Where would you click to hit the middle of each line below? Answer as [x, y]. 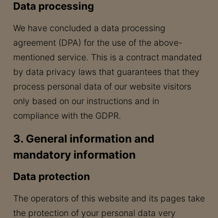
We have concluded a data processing [89, 28]
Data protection [51, 176]
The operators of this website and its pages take [109, 198]
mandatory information [74, 154]
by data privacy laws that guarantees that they [106, 72]
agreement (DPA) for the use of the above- [98, 43]
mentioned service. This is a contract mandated [107, 57]
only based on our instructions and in [86, 101]
